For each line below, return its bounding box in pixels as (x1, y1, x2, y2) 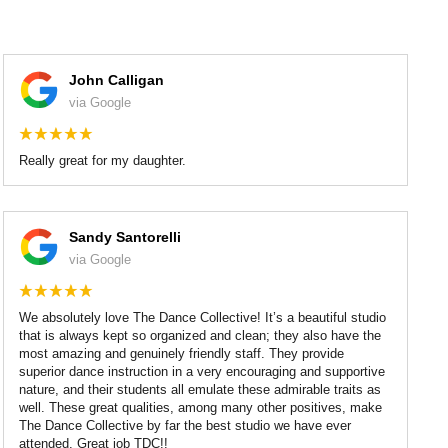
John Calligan (69, 71, 165, 88)
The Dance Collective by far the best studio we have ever (19, 417, 352, 433)
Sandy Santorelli (69, 228, 182, 245)
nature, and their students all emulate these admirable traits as (19, 381, 382, 397)
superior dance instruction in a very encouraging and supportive (19, 363, 386, 379)
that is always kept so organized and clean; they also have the (19, 327, 382, 343)
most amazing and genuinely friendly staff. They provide (19, 345, 345, 361)
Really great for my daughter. (19, 152, 187, 168)
